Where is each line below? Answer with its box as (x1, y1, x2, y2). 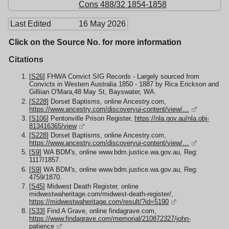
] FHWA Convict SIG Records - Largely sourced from (43, 73, 199, 81)
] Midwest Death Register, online (43, 182, 139, 190)
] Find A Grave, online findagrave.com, (43, 207, 156, 215)
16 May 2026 (79, 19, 126, 29)
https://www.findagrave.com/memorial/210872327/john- (29, 215, 191, 223)
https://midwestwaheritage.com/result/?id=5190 (29, 197, 169, 205)
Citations (9, 55, 43, 64)
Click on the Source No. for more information (9, 38, 181, 47)
